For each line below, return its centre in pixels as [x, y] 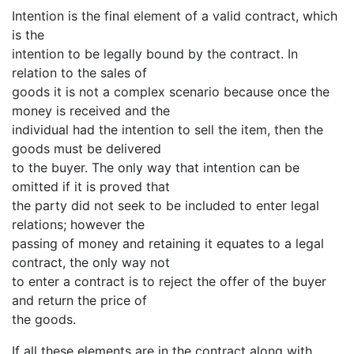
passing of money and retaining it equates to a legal [168, 243]
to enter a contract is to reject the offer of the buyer [169, 281]
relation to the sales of [79, 72]
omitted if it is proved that [91, 186]
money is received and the [91, 110]
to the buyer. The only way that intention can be [156, 167]
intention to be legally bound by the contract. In [155, 53]
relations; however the [78, 224]
